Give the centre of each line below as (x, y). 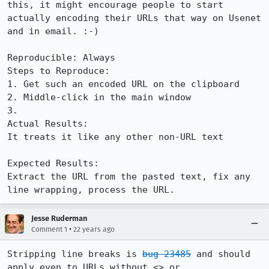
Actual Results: (53, 124)
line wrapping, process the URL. (91, 190)
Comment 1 (49, 229)
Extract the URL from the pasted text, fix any (129, 177)
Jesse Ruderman (59, 218)
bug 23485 (167, 254)
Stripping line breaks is (75, 254)
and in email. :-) (56, 31)
